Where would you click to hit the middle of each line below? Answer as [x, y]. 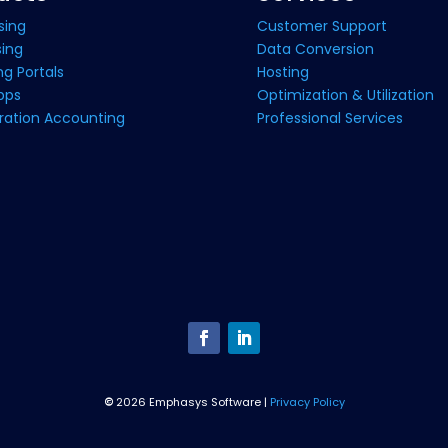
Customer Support [322, 25]
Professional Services [330, 117]
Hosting [283, 71]
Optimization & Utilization [346, 94]
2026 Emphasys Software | [192, 402]
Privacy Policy [307, 402]
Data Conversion [316, 48]
